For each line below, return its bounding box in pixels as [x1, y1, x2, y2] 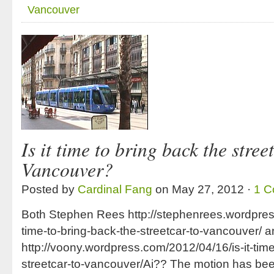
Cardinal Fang [78, 183, 152, 196]
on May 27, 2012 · [152, 183, 254, 196]
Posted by [21, 183, 78, 196]
